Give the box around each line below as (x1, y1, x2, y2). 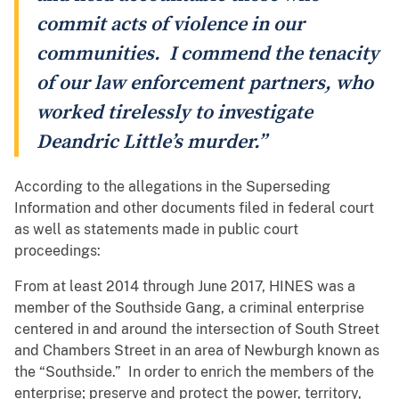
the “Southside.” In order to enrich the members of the (14, 363, 374, 381)
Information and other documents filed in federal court (14, 199, 374, 217)
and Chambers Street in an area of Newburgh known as (14, 342, 379, 360)
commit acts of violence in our (37, 12, 305, 37)
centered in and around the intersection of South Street (14, 321, 379, 338)
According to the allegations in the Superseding (14, 178, 330, 196)
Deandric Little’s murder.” (37, 130, 266, 155)
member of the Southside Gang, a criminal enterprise (14, 299, 364, 317)
